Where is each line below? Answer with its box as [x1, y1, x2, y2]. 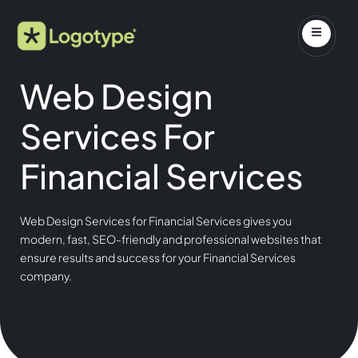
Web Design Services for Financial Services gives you [20, 213, 292, 228]
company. [20, 268, 72, 283]
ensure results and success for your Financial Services [20, 250, 296, 265]
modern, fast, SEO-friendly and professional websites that [20, 232, 321, 246]
